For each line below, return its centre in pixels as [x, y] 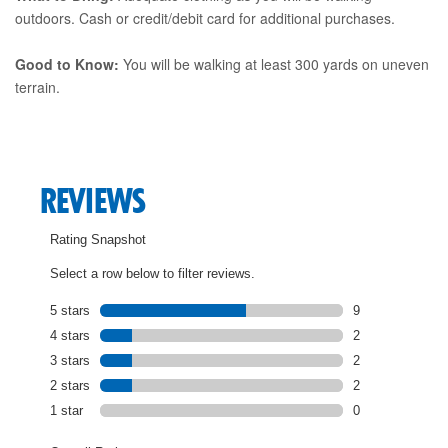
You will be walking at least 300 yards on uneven [274, 63]
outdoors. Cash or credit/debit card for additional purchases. [205, 17]
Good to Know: [67, 63]
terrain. [37, 86]
